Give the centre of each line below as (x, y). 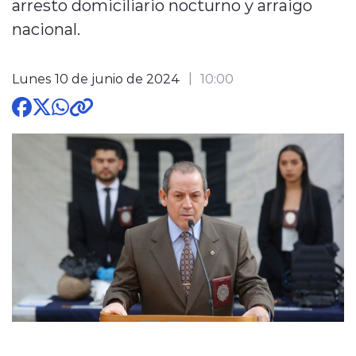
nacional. (46, 28)
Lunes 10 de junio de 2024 (96, 78)
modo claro (133, 113)
